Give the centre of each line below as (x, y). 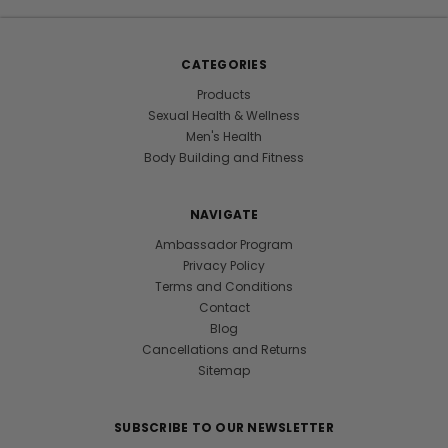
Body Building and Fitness (224, 157)
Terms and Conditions (224, 286)
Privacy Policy (224, 265)
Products (224, 94)
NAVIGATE (224, 214)
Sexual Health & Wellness (224, 115)
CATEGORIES (224, 64)
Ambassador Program (224, 244)
